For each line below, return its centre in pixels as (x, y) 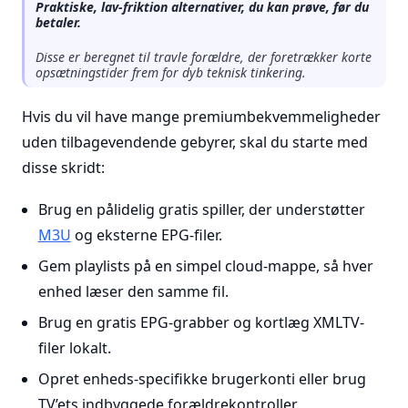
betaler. (58, 22)
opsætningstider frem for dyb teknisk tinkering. (171, 72)
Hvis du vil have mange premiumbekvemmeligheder (201, 117)
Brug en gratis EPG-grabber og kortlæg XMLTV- (201, 322)
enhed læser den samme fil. (133, 291)
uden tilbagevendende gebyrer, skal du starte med (195, 142)
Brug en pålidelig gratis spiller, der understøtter (201, 209)
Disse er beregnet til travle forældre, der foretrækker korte (204, 57)
